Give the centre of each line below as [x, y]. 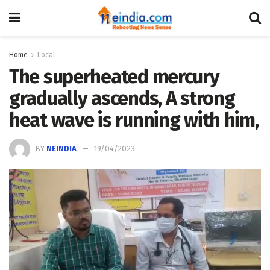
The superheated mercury [114, 77]
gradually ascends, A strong [122, 98]
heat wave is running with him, [134, 120]
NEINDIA [61, 148]
